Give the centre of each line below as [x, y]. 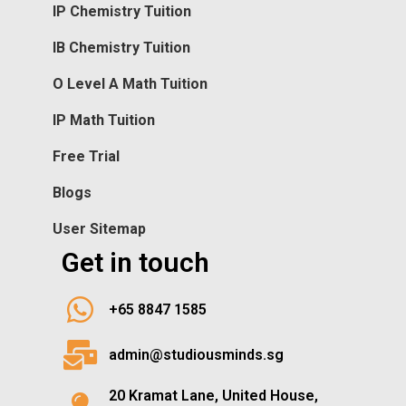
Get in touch [135, 263]
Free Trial [86, 157]
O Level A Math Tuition [130, 84]
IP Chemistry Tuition [122, 12]
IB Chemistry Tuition [121, 48]
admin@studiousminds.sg [197, 354]
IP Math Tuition [104, 121]
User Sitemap [99, 229]
